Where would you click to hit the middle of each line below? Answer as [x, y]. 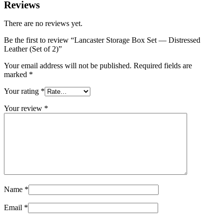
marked [16, 75]
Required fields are [163, 66]
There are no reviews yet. [43, 24]
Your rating [22, 91]
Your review [24, 109]
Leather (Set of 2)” [33, 49]
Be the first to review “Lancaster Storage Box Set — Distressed [102, 40]
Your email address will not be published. [68, 66]
